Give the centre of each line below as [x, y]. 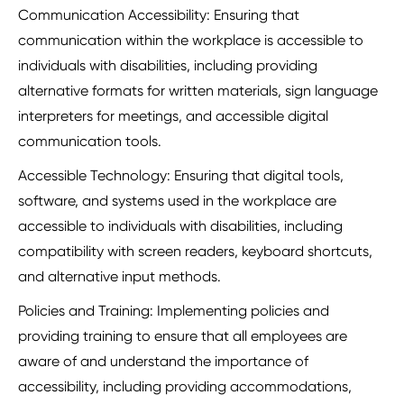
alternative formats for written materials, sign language [198, 91]
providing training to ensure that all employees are [183, 336]
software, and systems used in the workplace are [177, 201]
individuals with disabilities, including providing [168, 66]
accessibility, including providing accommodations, [185, 387]
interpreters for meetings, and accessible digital [173, 116]
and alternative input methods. [119, 277]
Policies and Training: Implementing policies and [174, 311]
